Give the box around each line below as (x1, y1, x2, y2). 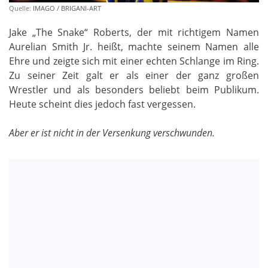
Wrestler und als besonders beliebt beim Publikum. (9, 83, 259, 96)
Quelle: (9, 3, 33, 13)
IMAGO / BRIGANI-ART (33, 3, 101, 13)
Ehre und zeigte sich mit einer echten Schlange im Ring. (9, 54, 259, 68)
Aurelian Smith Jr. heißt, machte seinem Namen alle (9, 39, 259, 53)
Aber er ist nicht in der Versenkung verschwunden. (9, 126, 215, 139)
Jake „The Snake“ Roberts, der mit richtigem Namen (9, 25, 259, 39)
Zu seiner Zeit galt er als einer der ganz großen (9, 68, 259, 82)
